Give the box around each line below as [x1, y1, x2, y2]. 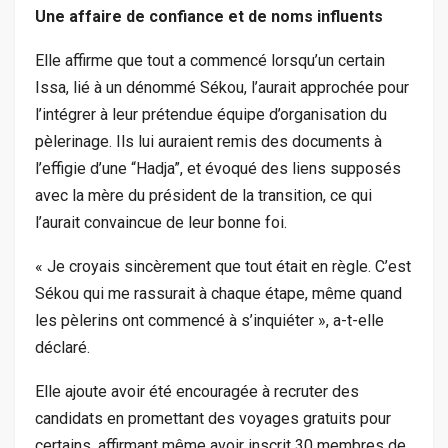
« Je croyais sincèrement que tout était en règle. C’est [35, 257, 411, 277]
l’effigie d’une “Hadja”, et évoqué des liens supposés [35, 159, 401, 179]
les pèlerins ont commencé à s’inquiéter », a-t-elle [35, 311, 384, 331]
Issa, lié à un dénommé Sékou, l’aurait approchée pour [35, 78, 409, 98]
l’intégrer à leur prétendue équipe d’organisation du [35, 105, 387, 125]
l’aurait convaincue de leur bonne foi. [35, 213, 287, 233]
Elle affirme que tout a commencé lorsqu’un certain [35, 51, 385, 71]
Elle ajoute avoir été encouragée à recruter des [35, 382, 359, 402]
